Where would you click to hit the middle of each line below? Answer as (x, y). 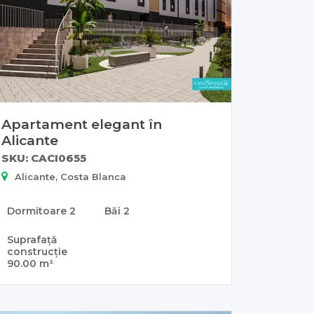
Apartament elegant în (82, 124)
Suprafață (32, 240)
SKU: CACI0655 (44, 158)
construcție (37, 252)
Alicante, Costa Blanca (70, 177)
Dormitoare (38, 211)
